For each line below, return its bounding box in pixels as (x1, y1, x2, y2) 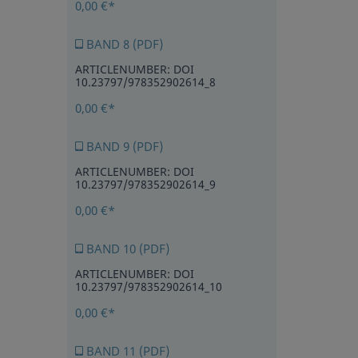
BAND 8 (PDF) (82, 36, 163, 53)
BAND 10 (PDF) (82, 241, 169, 257)
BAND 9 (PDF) (82, 138, 163, 155)
